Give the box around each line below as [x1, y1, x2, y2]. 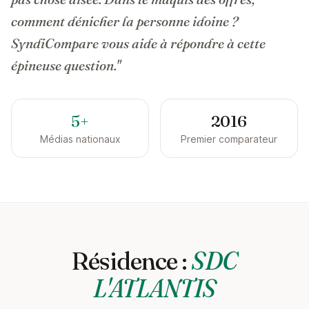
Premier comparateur [181, 133, 277, 145]
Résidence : [72, 246, 192, 276]
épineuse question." [11, 57, 121, 74]
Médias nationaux [39, 133, 121, 145]
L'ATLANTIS [93, 273, 216, 303]
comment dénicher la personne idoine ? [11, 12, 238, 30]
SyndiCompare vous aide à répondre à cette [11, 34, 266, 52]
